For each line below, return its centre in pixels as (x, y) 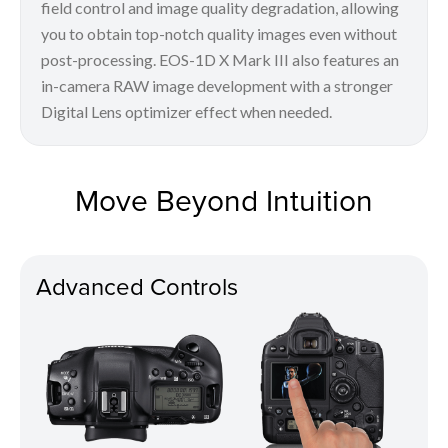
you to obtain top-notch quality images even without (219, 34)
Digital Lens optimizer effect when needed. (186, 112)
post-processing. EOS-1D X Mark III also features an (220, 60)
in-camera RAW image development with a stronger (217, 86)
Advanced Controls (137, 286)
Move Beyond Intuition (224, 200)
